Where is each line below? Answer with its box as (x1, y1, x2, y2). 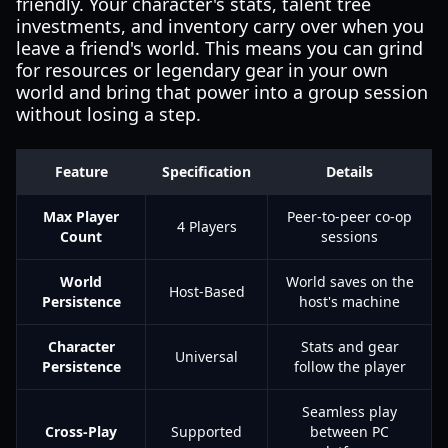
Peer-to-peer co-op (287, 207, 412, 226)
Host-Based (168, 282, 245, 301)
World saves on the (285, 272, 414, 291)
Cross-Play (45, 422, 117, 441)
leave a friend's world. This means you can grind (16, 36, 423, 60)
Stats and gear (300, 337, 399, 356)
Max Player (43, 207, 119, 226)
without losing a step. (16, 102, 201, 126)
